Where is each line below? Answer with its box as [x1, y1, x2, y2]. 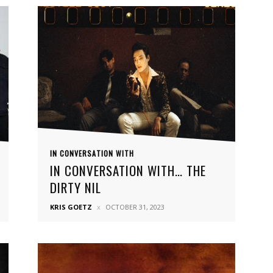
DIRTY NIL [50, 178, 101, 197]
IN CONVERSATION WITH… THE [50, 161, 206, 180]
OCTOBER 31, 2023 [105, 202, 165, 211]
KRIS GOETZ [50, 202, 92, 211]
